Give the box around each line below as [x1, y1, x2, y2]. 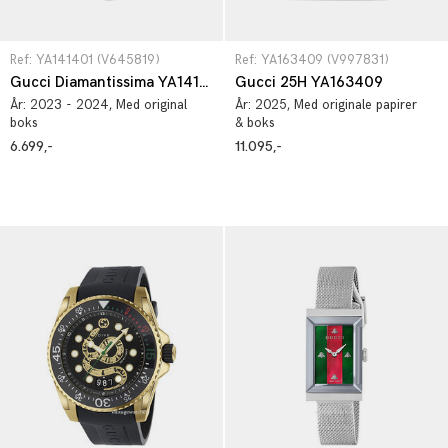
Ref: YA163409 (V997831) [235, 52, 389, 68]
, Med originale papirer [287, 97, 417, 113]
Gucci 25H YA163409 [235, 73, 383, 92]
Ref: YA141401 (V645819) [10, 52, 160, 68]
